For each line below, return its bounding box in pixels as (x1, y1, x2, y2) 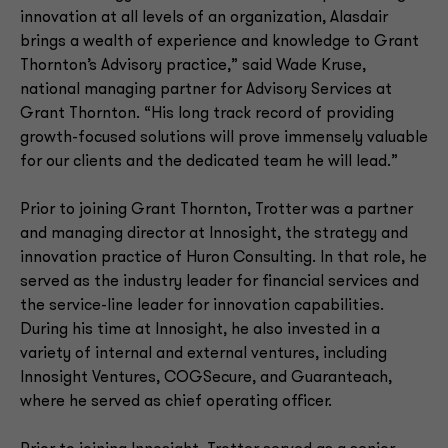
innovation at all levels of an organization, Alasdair (20, 10, 388, 26)
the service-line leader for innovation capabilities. (20, 298, 384, 314)
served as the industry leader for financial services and (20, 274, 419, 290)
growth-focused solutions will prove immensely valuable (20, 130, 428, 146)
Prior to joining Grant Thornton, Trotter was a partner (20, 202, 413, 218)
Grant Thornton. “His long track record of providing (20, 106, 394, 122)
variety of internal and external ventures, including (20, 346, 387, 362)
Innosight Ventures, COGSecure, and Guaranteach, (20, 370, 392, 386)
